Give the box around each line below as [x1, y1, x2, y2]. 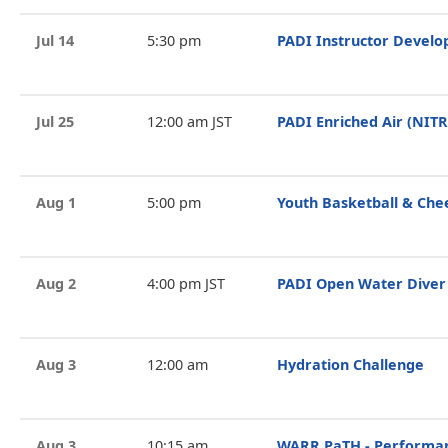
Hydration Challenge [277, 355, 424, 374]
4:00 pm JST [146, 274, 225, 293]
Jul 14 [36, 31, 74, 50]
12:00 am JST [146, 112, 232, 131]
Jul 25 [36, 112, 74, 131]
